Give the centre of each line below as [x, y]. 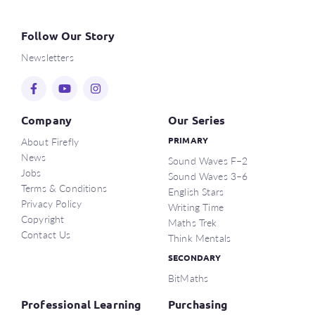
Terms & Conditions [64, 188]
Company [47, 120]
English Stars [196, 191]
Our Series [197, 120]
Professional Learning [82, 304]
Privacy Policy [52, 203]
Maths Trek [193, 222]
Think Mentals [200, 238]
